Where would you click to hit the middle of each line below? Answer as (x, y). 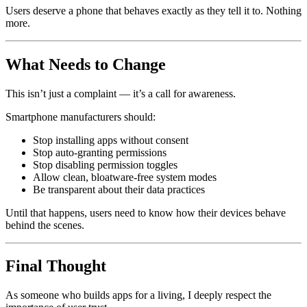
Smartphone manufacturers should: (81, 116)
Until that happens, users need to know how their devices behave (146, 212)
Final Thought (56, 266)
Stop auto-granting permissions (100, 152)
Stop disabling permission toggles (105, 164)
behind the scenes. (45, 225)
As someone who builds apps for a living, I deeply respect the (138, 295)
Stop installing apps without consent (111, 140)
